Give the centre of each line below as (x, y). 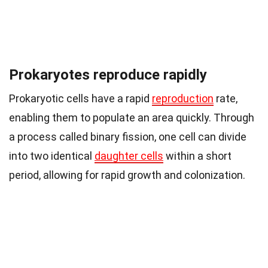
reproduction (183, 98)
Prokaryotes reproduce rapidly (108, 74)
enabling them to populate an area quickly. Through (132, 117)
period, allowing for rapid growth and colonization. (127, 175)
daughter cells (129, 156)
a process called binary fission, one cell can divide (128, 136)
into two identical (52, 156)
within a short (197, 156)
